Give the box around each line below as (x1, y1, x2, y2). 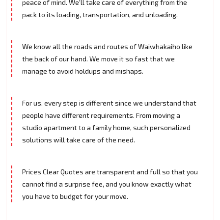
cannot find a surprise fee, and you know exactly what (22, 180, 192, 189)
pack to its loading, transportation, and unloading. (22, 10, 178, 19)
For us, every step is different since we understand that (22, 99, 196, 108)
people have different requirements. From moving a (22, 111, 180, 120)
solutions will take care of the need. (22, 136, 135, 144)
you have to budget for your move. (22, 192, 128, 201)
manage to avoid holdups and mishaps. (22, 67, 143, 76)
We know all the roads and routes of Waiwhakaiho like (22, 42, 192, 51)
